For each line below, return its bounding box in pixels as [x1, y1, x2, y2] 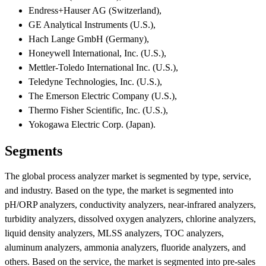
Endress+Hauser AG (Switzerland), [28, 5, 161, 15]
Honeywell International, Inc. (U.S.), [28, 47, 166, 58]
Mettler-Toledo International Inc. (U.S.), [28, 62, 178, 72]
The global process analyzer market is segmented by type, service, [5, 171, 251, 182]
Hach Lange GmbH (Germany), [28, 33, 149, 44]
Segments [5, 142, 62, 159]
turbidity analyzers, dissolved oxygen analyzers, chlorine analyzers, [5, 214, 256, 224]
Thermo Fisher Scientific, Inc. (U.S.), [28, 104, 168, 115]
